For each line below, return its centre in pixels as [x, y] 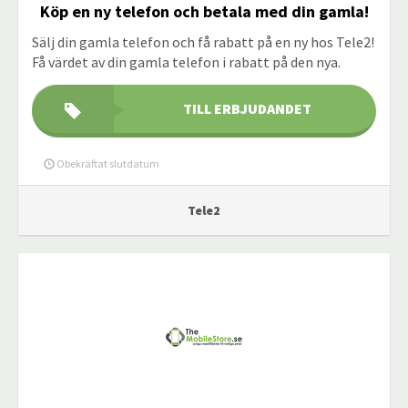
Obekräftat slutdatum [107, 163]
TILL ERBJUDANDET [247, 108]
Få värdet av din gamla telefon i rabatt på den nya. [186, 62]
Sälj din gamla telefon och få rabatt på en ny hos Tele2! [203, 42]
